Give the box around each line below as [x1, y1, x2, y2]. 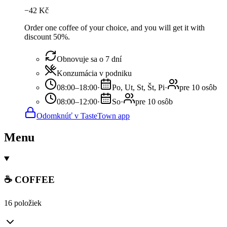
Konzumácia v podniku [57, 68, 132, 78]
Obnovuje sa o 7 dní [57, 54, 122, 63]
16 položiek [4, 199, 42, 208]
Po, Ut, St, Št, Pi [112, 83, 165, 92]
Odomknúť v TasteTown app [36, 111, 130, 120]
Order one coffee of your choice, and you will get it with [24, 23, 205, 32]
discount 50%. [24, 32, 70, 41]
